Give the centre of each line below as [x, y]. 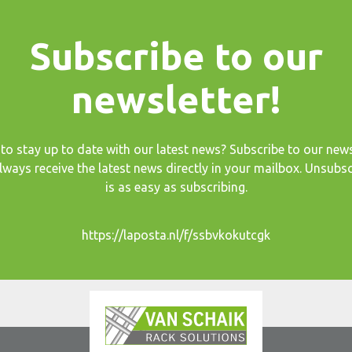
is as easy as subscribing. [176, 187]
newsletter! [176, 99]
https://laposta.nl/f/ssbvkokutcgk [176, 235]
